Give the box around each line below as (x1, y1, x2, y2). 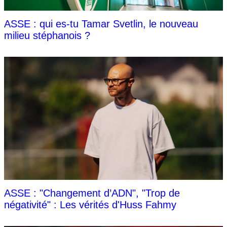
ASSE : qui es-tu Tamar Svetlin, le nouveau (4, 18, 198, 29)
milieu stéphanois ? (4, 29, 90, 41)
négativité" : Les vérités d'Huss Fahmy (4, 199, 176, 210)
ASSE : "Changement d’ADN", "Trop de (4, 187, 180, 199)
